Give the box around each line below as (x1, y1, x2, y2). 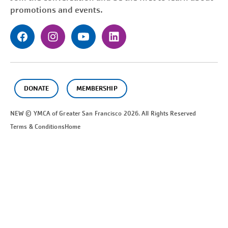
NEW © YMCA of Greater (10, 109, 82, 118)
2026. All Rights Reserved (122, 109, 196, 118)
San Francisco (82, 109, 122, 118)
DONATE (24, 84, 49, 93)
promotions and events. (10, 4, 103, 16)
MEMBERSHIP (76, 84, 118, 93)
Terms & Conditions (10, 123, 65, 131)
